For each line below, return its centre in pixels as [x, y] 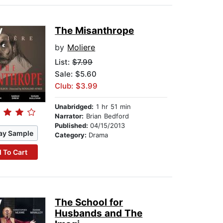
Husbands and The [99, 214]
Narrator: [69, 116]
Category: [72, 135]
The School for [89, 203]
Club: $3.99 [76, 86]
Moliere [81, 48]
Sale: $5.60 [76, 74]
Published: [73, 126]
